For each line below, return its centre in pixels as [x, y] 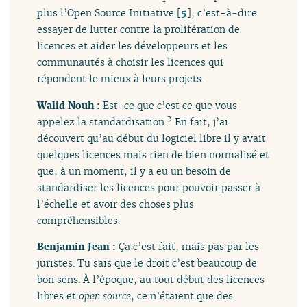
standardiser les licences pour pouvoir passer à [149, 187]
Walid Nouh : [70, 105]
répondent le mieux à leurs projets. [121, 79]
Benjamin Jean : [78, 247]
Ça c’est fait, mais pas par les [189, 247]
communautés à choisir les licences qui [131, 62]
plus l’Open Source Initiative [106, 13]
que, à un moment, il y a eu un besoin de [134, 171]
